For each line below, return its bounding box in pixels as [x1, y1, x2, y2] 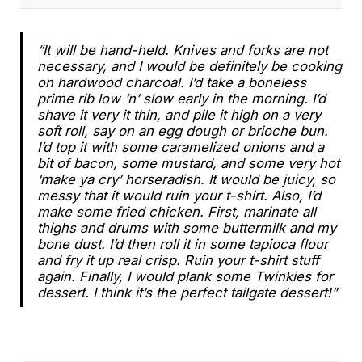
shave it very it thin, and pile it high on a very [36, 106, 321, 123]
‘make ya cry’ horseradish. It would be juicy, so [36, 170, 335, 187]
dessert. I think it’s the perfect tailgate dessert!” [36, 284, 337, 301]
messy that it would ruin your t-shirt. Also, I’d [36, 187, 321, 204]
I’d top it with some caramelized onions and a [36, 138, 324, 155]
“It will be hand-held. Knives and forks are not [36, 41, 328, 58]
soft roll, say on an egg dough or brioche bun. [36, 122, 328, 139]
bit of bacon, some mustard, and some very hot [36, 154, 339, 171]
